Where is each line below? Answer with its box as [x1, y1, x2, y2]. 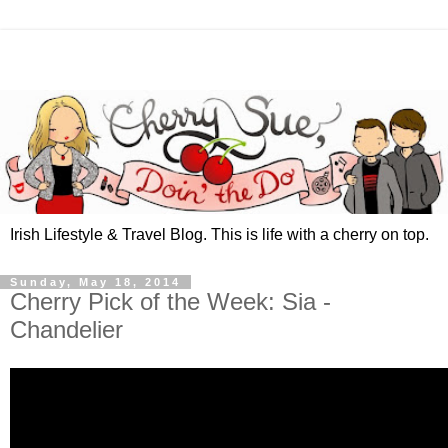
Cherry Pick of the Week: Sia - [10, 288, 331, 316]
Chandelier [10, 316, 123, 344]
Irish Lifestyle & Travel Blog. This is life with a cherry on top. [10, 226, 429, 244]
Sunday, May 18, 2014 [10, 276, 181, 289]
